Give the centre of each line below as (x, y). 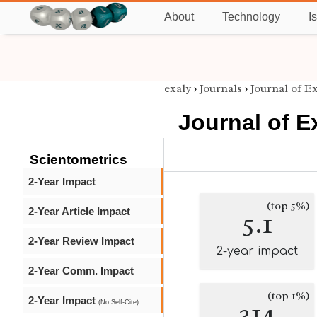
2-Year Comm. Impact (81, 271)
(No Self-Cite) (119, 302)
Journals (221, 88)
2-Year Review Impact (81, 241)
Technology (251, 17)
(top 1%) (289, 296)
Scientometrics (79, 160)
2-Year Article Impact (79, 211)
